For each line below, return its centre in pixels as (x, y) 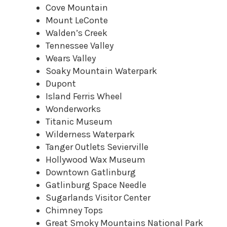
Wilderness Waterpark (90, 135)
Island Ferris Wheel (84, 97)
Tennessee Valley (80, 46)
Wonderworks (73, 109)
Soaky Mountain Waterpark (101, 71)
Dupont (61, 84)
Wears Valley (71, 59)
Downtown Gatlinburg (91, 173)
